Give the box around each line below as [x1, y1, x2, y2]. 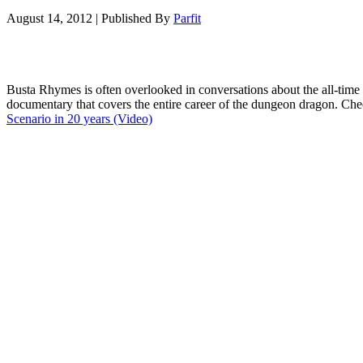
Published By [101, 11, 173, 25]
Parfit [173, 11, 201, 25]
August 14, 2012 [6, 11, 92, 25]
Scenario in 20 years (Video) [6, 111, 152, 126]
